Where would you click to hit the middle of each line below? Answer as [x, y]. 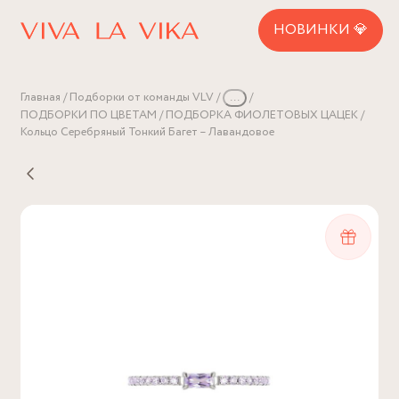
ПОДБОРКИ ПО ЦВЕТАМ [89, 115]
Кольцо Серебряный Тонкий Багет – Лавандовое [147, 132]
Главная [41, 98]
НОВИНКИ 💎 [321, 30]
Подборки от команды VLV [142, 98]
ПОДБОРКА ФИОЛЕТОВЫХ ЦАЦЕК [262, 115]
